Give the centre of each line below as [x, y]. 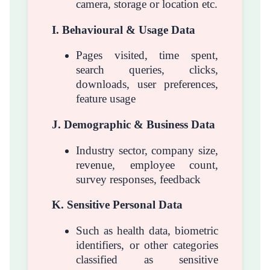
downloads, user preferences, [147, 84]
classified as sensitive [147, 259]
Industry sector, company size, [147, 150]
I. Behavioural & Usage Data [124, 30]
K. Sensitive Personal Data [117, 205]
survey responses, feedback [138, 179]
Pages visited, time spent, [147, 55]
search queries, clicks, [147, 70]
